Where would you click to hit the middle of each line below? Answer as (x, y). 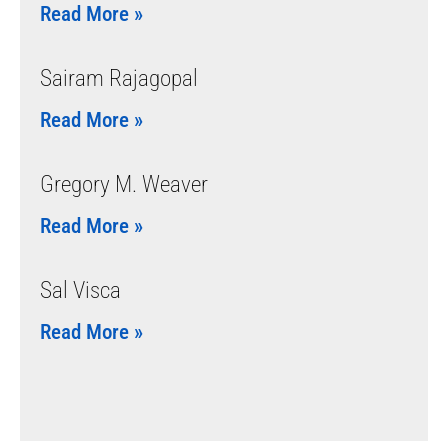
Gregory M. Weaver (124, 184)
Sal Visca (80, 290)
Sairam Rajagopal (119, 78)
